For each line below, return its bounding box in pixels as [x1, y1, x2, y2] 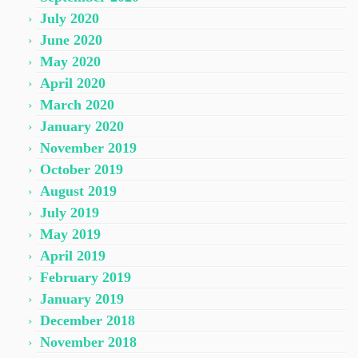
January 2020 [40, 117, 124, 134]
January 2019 [40, 290, 124, 307]
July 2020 [40, 10, 99, 26]
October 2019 [40, 161, 123, 177]
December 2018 [40, 312, 135, 328]
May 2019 [40, 225, 101, 242]
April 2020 [40, 74, 105, 91]
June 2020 [40, 31, 102, 48]
